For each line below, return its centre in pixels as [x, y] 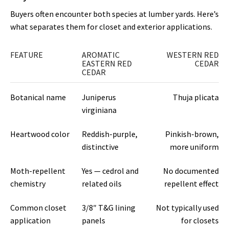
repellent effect [191, 184]
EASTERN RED [107, 64]
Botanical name [38, 97]
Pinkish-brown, [192, 134]
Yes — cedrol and [110, 171]
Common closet [38, 208]
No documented [191, 171]
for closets [200, 221]
